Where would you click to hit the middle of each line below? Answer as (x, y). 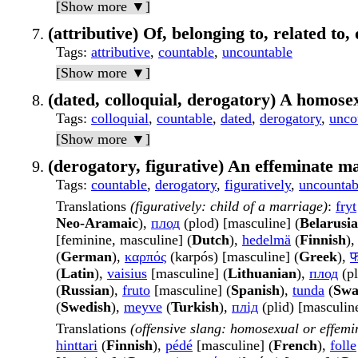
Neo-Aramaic (97, 223)
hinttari (77, 346)
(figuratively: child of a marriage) (229, 207)
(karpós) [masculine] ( (233, 257)
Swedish (86, 307)
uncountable (257, 52)
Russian (85, 290)
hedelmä (267, 240)
